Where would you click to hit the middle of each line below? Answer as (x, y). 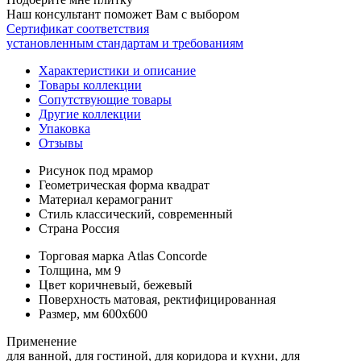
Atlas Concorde (167, 255)
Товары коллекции (90, 85)
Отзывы (61, 143)
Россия (100, 228)
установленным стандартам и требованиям (125, 43)
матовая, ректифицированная (195, 299)
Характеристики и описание (117, 70)
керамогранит (134, 199)
